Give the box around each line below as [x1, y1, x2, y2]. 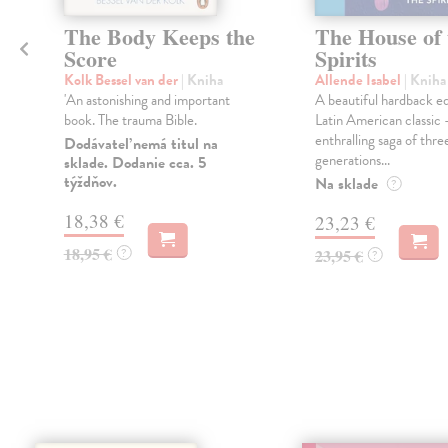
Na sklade [314, 172, 378, 197]
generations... [314, 149, 390, 172]
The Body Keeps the [63, 20, 255, 54]
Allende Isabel [314, 69, 404, 92]
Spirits [314, 42, 377, 76]
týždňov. [63, 170, 117, 195]
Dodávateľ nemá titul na [63, 132, 218, 157]
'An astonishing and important [63, 89, 230, 112]
